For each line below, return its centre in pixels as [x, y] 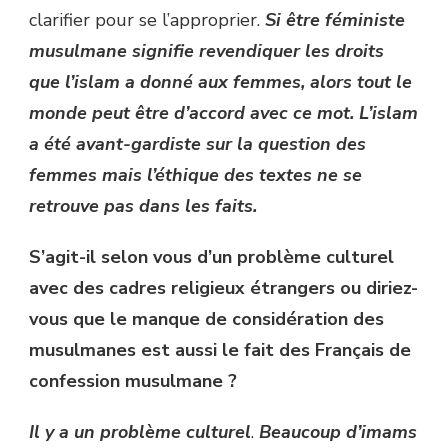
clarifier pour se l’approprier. [147, 20]
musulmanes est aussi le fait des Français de [220, 350]
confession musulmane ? [133, 381]
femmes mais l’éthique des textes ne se [195, 175]
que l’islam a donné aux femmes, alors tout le [220, 82]
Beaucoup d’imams [338, 432]
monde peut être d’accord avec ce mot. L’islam [223, 113]
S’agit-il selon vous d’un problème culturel [211, 257]
